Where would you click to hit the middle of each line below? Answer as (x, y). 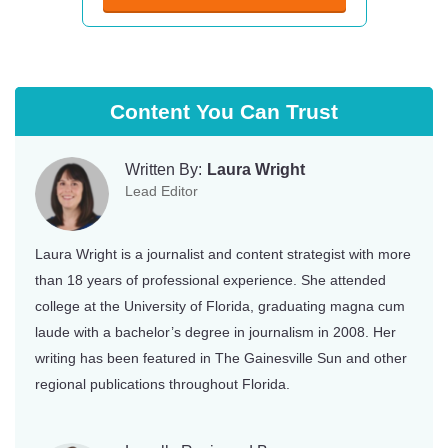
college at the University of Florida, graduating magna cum (220, 305)
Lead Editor (161, 190)
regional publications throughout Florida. (162, 383)
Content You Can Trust (224, 111)
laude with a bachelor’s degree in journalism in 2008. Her (215, 331)
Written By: (163, 169)
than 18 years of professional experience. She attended (210, 279)
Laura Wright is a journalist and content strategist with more (223, 253)
